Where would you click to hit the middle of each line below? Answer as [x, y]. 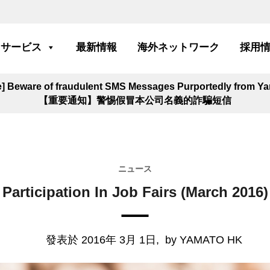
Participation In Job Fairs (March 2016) [135, 192]
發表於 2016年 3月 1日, [103, 240]
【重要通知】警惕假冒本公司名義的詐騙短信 [135, 100]
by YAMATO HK [204, 240]
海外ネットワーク [178, 47]
